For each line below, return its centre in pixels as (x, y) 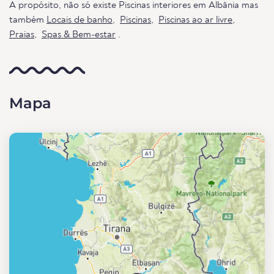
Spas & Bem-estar (79, 35)
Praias (22, 35)
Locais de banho (80, 20)
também (28, 20)
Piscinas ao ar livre (195, 20)
